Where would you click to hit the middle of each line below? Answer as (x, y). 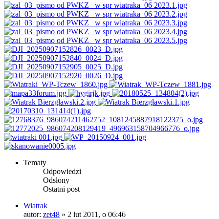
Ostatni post (61, 189)
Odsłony (56, 180)
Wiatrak (35, 205)
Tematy (35, 162)
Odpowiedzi (62, 171)
